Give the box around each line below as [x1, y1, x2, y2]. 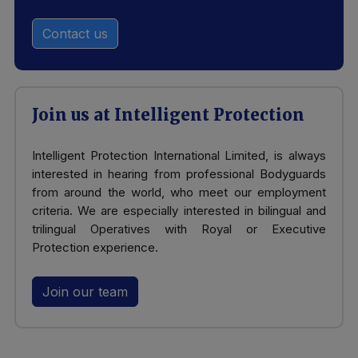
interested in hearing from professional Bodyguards [32, 165, 326, 181]
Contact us [42, 25, 108, 42]
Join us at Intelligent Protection [32, 104, 304, 125]
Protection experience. [32, 239, 158, 255]
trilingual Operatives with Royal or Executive [32, 221, 326, 237]
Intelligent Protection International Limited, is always [32, 147, 326, 163]
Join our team [42, 283, 128, 300]
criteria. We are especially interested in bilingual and [32, 202, 326, 218]
